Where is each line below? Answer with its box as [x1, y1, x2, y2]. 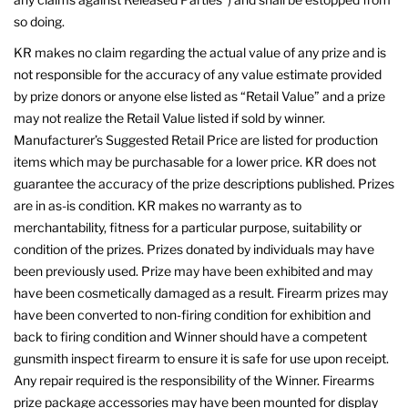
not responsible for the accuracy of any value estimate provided [14, 66, 382, 82]
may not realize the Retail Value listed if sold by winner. [14, 109, 325, 126]
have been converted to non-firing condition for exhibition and [14, 306, 371, 322]
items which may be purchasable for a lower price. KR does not [14, 153, 376, 169]
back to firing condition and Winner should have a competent [14, 328, 367, 344]
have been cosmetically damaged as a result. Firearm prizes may [14, 284, 388, 301]
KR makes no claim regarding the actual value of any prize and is [14, 44, 386, 60]
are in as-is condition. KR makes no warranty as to [14, 197, 301, 213]
